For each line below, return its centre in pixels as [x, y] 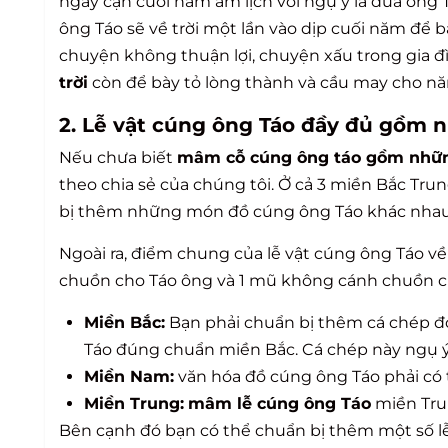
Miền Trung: [134, 403]
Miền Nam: [129, 376]
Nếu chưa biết [118, 157]
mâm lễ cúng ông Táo [279, 403]
